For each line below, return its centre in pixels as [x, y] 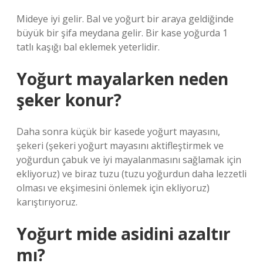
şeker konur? [69, 100]
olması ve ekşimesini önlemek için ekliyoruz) [113, 188]
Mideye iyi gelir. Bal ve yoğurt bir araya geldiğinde [125, 19]
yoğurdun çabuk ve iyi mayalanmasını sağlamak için [129, 160]
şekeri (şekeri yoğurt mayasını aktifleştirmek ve [120, 146]
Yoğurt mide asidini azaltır [124, 234]
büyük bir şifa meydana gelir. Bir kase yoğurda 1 [122, 33]
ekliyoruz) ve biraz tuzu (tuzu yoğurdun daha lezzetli [131, 174]
